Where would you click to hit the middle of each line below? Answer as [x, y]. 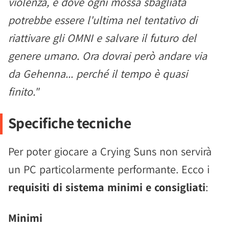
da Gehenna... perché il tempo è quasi [98, 74]
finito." [24, 91]
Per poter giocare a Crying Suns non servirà [110, 151]
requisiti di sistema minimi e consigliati [107, 187]
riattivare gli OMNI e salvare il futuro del [102, 38]
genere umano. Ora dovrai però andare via [108, 56]
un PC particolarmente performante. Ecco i [109, 169]
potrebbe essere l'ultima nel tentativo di [103, 20]
